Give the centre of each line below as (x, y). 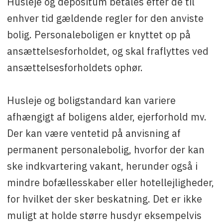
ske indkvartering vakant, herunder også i (102, 166)
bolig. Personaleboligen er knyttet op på (99, 34)
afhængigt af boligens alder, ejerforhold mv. (107, 116)
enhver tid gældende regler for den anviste (105, 18)
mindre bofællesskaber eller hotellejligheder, (110, 182)
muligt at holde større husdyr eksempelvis (104, 215)
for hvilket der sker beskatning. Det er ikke (104, 199)
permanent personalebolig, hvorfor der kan (106, 149)
